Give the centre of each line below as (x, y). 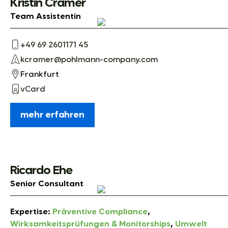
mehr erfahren (52, 115)
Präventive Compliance (100, 212)
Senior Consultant (47, 184)
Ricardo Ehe (41, 170)
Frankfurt (40, 75)
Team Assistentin (46, 17)
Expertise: (31, 212)
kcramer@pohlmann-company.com (89, 60)
